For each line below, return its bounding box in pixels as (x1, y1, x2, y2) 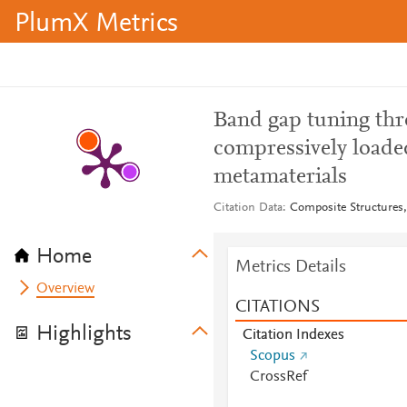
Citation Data (213, 202, 283, 214)
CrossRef (249, 370, 307, 384)
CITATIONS (234, 298, 320, 316)
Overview (36, 282, 95, 296)
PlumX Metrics (15, 11, 178, 38)
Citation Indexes (242, 328, 344, 342)
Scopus (249, 349, 295, 363)
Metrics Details (234, 258, 346, 276)
